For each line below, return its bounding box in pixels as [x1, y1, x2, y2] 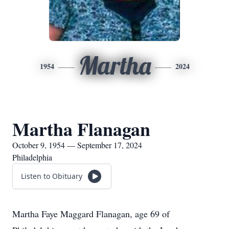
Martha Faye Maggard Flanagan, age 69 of [12, 208, 170, 220]
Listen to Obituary [21, 171, 82, 181]
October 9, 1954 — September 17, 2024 [12, 140, 142, 150]
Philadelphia [12, 152, 52, 163]
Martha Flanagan [12, 116, 150, 142]
